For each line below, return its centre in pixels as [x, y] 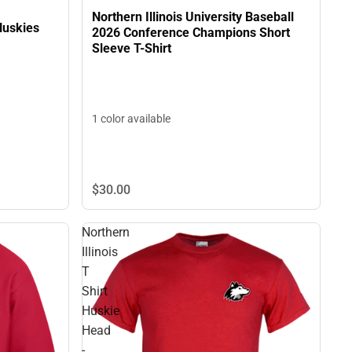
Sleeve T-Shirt [132, 48]
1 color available [131, 119]
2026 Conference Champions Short [191, 32]
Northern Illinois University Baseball [193, 16]
